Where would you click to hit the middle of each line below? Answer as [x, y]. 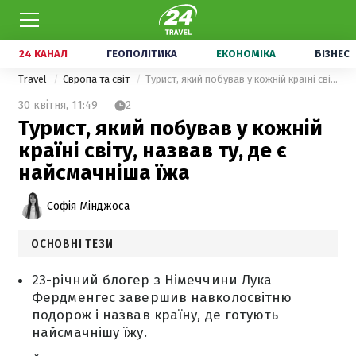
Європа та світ [97, 79]
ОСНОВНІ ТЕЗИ [72, 244]
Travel [34, 79]
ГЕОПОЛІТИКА [142, 54]
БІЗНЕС [332, 54]
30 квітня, [43, 105]
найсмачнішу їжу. [89, 333]
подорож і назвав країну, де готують [155, 315]
